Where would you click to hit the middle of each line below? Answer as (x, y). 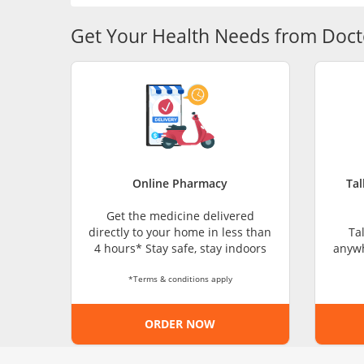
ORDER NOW (180, 324)
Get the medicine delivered (180, 216)
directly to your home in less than (180, 232)
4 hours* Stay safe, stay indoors (180, 249)
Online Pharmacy (180, 184)
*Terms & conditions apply (180, 279)
